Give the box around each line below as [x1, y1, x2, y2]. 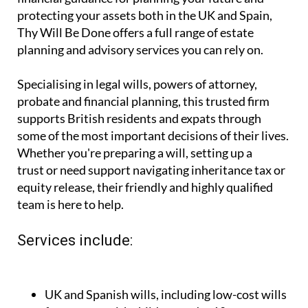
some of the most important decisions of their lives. [17, 153, 289, 168]
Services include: [17, 256, 133, 274]
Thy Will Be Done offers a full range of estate [17, 49, 254, 65]
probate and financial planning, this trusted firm [17, 118, 269, 134]
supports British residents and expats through [17, 135, 261, 151]
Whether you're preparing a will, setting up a [17, 170, 252, 186]
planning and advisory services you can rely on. [17, 67, 263, 82]
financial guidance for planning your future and [17, 15, 264, 31]
